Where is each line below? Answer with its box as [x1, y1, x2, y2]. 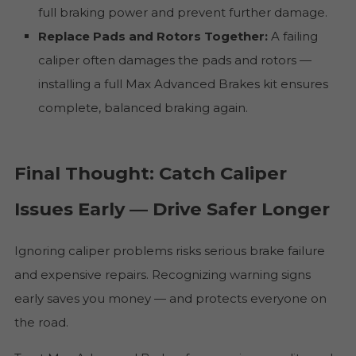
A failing [267, 28, 318, 44]
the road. [14, 314, 68, 330]
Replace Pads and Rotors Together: [37, 28, 268, 44]
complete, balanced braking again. [37, 99, 248, 115]
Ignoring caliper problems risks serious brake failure [14, 242, 325, 258]
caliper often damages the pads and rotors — [37, 52, 311, 68]
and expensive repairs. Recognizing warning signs [14, 266, 311, 282]
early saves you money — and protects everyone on [14, 290, 327, 306]
